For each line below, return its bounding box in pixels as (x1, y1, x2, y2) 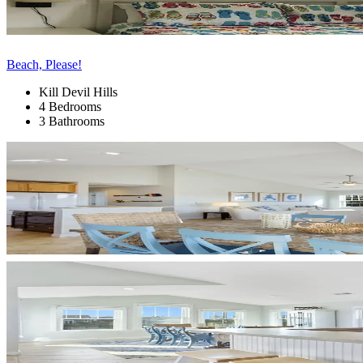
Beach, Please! (6, 57, 82, 71)
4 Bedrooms (39, 99, 101, 113)
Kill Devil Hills (39, 84, 117, 99)
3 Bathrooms (39, 113, 105, 128)
